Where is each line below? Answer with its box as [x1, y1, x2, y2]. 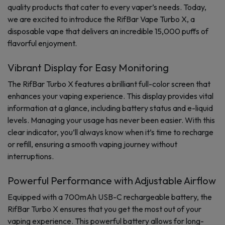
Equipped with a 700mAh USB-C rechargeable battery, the [8, 192, 212, 202]
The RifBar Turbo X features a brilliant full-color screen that [8, 79, 210, 89]
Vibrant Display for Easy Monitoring [8, 61, 169, 74]
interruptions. [8, 151, 54, 162]
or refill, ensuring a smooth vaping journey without [8, 139, 177, 150]
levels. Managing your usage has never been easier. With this [8, 115, 215, 126]
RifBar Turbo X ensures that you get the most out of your [8, 204, 201, 214]
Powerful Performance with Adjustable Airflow [8, 174, 216, 187]
